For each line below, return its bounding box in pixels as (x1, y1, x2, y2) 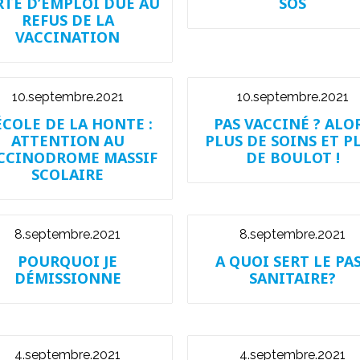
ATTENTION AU (10, 131, 125, 150)
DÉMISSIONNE (14, 268, 121, 288)
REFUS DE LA (21, 10, 114, 30)
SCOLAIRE (31, 165, 104, 184)
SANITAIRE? (249, 268, 336, 288)
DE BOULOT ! (245, 148, 340, 167)
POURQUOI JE (18, 252, 117, 271)
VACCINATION (15, 27, 120, 47)
